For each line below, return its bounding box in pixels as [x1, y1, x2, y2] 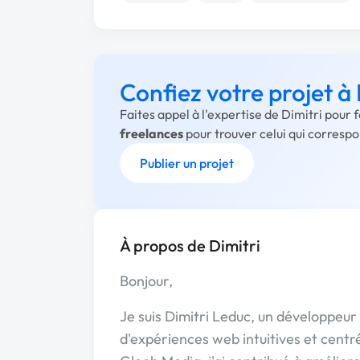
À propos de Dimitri [120, 235, 260, 256]
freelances [120, 125, 183, 141]
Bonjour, [120, 272, 173, 290]
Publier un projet [140, 155, 234, 171]
